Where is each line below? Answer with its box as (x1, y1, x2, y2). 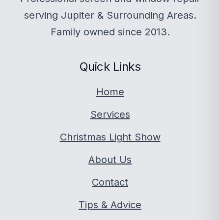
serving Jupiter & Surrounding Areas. (24, 9, 196, 21)
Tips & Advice (79, 199, 141, 211)
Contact (92, 176, 128, 188)
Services (90, 109, 130, 120)
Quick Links (79, 59, 141, 74)
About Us (88, 154, 132, 165)
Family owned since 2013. (50, 26, 170, 38)
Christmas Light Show (59, 131, 161, 143)
